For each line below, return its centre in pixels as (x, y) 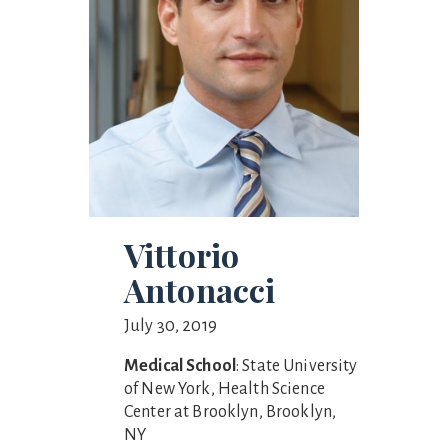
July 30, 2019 (170, 326)
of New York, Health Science (224, 389)
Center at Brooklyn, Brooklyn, (230, 412)
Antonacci (200, 290)
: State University (297, 366)
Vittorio (182, 255)
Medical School (180, 366)
